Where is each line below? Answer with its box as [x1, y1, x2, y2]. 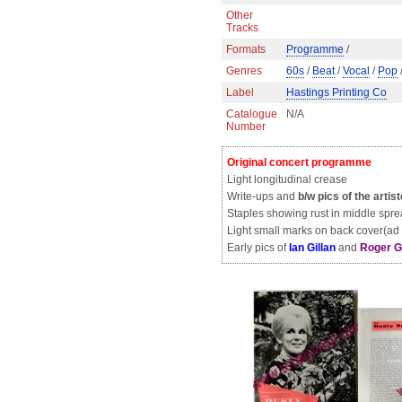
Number [226, 120, 266, 133]
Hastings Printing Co [286, 86, 387, 99]
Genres [226, 65, 262, 77]
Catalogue [226, 108, 277, 120]
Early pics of [227, 241, 289, 254]
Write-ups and [227, 190, 298, 203]
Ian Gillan [289, 241, 336, 254]
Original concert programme [227, 156, 371, 169]
